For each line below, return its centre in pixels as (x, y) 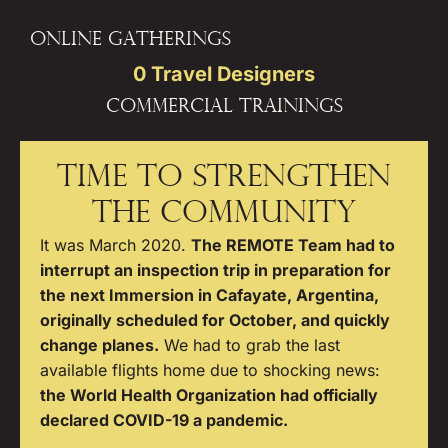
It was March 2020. (115, 245)
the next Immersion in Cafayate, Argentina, (209, 295)
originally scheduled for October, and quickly (215, 320)
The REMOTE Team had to (293, 245)
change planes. (99, 345)
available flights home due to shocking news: (210, 370)
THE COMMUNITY (224, 214)
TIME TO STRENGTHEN (224, 178)
